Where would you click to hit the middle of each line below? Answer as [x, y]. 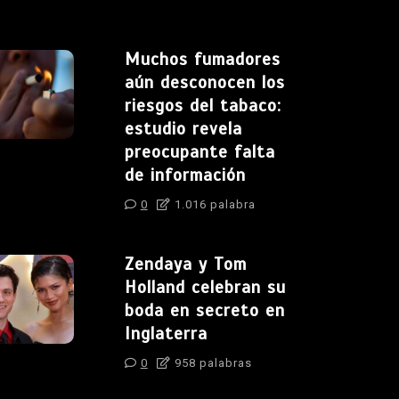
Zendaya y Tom [185, 264]
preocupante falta [199, 151]
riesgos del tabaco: [203, 105]
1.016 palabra [213, 204]
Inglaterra [166, 333]
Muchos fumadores [202, 59]
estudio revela [183, 128]
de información [185, 175]
